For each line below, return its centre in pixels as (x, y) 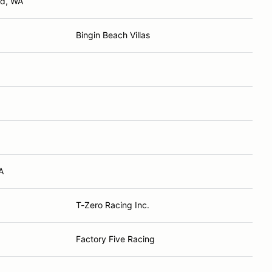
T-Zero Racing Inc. (113, 205)
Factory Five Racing (115, 239)
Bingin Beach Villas (113, 35)
